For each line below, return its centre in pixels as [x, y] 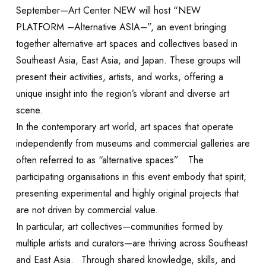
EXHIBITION [72, 227]
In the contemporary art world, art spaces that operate [124, 127]
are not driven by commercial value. [87, 210]
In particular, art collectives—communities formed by [119, 227]
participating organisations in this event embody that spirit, [131, 177]
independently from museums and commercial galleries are [133, 144]
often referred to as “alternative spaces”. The [110, 160]
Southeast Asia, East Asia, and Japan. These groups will [128, 61]
